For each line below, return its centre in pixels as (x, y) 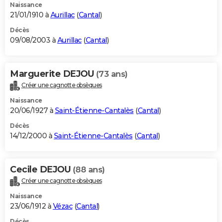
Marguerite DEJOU (53, 74)
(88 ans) (89, 169)
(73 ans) (112, 74)
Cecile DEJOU (41, 169)
